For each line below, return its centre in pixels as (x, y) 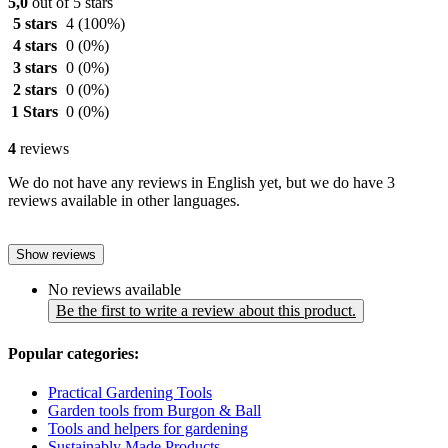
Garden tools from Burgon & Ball (154, 410)
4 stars (34, 46)
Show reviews (56, 255)
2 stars (34, 90)
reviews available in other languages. (124, 201)
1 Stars (34, 112)
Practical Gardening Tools (130, 392)
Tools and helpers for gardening (148, 428)
